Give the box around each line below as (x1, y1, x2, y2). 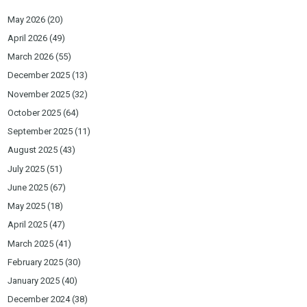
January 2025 (8, 275, 60, 286)
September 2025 (8, 126, 73, 137)
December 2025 (8, 70, 71, 81)
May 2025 (8, 201, 46, 212)
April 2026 (8, 32, 48, 43)
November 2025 (8, 88, 71, 99)
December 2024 (8, 294, 71, 305)
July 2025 (8, 163, 45, 174)
